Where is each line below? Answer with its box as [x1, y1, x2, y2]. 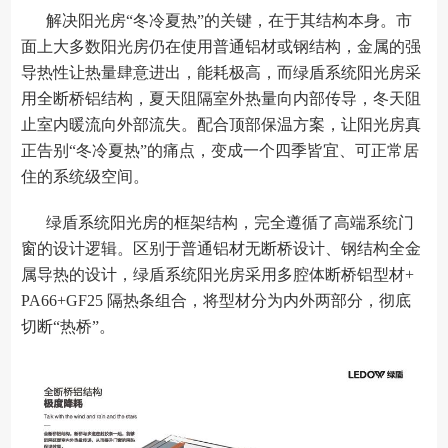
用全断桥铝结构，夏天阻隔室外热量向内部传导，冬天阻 [21, 89, 422, 107]
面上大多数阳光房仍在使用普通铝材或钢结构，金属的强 [21, 37, 422, 55]
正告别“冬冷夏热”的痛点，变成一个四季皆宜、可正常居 [21, 141, 420, 159]
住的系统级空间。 [21, 167, 150, 185]
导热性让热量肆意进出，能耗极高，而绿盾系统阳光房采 [21, 63, 422, 81]
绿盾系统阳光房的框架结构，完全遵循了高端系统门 [46, 213, 415, 231]
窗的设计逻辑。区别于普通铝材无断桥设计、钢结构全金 [21, 239, 422, 257]
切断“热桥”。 [21, 317, 116, 335]
